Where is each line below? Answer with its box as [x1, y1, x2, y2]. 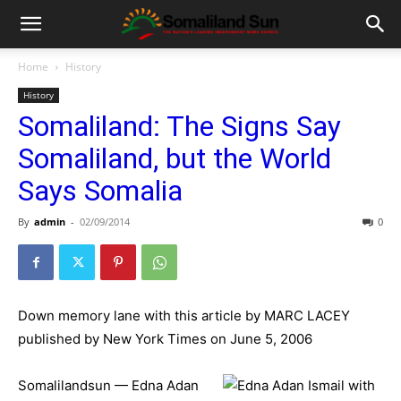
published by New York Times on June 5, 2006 [18, 330, 312, 347]
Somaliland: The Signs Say [18, 109, 341, 143]
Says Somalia [18, 174, 183, 208]
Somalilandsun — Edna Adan [18, 377, 199, 394]
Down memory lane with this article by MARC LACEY [18, 307, 350, 324]
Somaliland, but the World [18, 141, 331, 175]
